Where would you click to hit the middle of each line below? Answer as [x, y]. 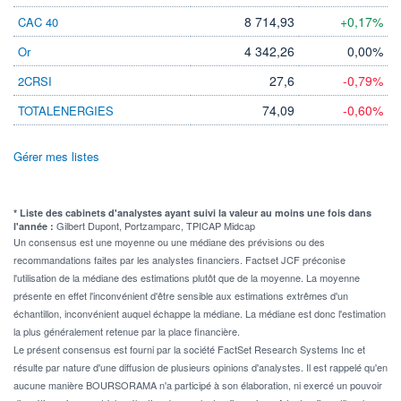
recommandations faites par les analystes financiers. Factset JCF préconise [179, 259]
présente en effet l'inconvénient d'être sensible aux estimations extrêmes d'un [181, 295]
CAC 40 [38, 21]
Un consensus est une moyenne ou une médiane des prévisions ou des [169, 241]
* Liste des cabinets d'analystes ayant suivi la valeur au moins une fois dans [192, 212]
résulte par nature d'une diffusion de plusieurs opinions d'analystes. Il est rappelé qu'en [200, 367]
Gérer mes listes [56, 156]
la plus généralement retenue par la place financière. [127, 331]
